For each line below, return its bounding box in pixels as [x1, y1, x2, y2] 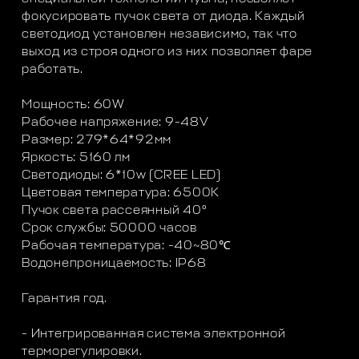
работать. [22, 63, 83, 76]
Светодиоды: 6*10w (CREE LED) [22, 169, 221, 182]
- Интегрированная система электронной [22, 328, 286, 341]
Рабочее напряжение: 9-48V [22, 116, 209, 129]
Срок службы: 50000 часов [22, 222, 197, 235]
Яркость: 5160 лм [22, 151, 131, 164]
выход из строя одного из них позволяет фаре [22, 46, 313, 58]
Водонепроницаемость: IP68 [22, 257, 207, 270]
